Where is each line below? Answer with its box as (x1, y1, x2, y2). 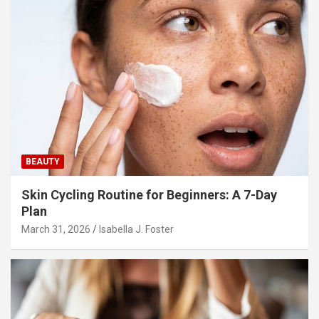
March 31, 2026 (21, 223, 90, 235)
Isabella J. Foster (99, 223, 174, 235)
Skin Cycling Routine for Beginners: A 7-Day (21, 187, 277, 202)
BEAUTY (26, 156, 60, 167)
